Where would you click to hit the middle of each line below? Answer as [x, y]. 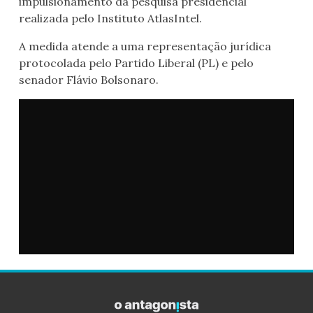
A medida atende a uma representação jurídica [145, 46]
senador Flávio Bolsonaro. [89, 80]
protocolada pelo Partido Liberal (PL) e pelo [136, 63]
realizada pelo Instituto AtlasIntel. [110, 19]
